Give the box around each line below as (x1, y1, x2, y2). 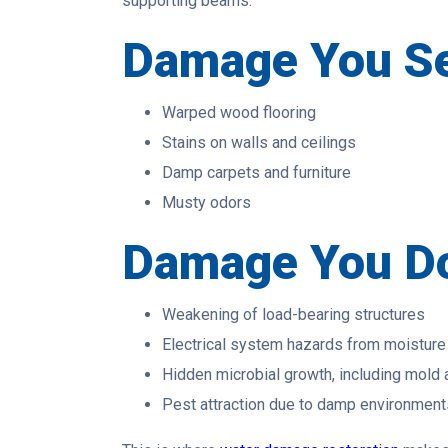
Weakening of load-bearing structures (162, 305, 425, 325)
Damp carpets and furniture (162, 163, 351, 183)
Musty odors (162, 193, 251, 213)
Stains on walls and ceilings (162, 133, 356, 153)
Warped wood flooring (162, 103, 316, 123)
